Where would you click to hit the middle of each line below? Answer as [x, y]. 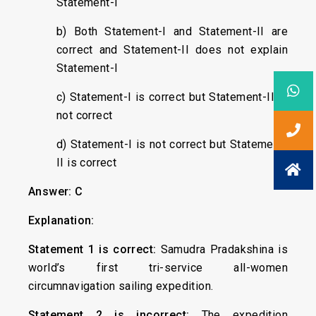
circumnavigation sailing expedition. [121, 286]
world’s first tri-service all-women [158, 268]
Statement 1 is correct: [95, 249]
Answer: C [56, 192]
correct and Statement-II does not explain [172, 50]
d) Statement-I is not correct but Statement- [172, 144]
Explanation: [61, 220]
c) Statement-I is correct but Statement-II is [172, 97]
